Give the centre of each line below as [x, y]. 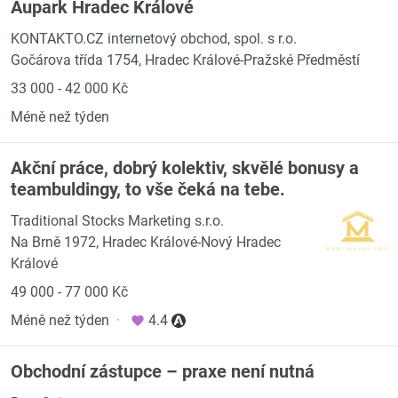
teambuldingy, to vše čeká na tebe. [148, 189]
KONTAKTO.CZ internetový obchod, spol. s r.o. [154, 39]
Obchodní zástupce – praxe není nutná [163, 371]
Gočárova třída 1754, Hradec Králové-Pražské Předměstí [185, 60]
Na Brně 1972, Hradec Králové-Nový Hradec [146, 242]
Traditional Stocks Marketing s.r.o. [117, 221]
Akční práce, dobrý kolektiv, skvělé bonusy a [185, 168]
